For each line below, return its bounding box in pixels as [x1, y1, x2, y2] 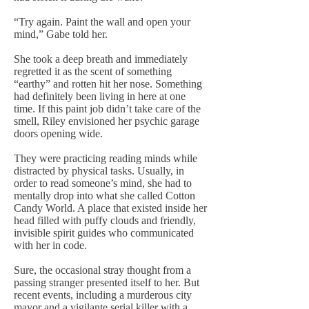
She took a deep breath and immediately [14, 53, 188, 65]
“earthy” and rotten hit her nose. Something [14, 78, 202, 90]
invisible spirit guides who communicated [14, 227, 194, 239]
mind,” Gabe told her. [14, 28, 108, 40]
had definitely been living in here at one [14, 90, 186, 102]
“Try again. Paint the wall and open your [14, 16, 190, 28]
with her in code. [14, 239, 87, 251]
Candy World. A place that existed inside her [14, 202, 207, 214]
